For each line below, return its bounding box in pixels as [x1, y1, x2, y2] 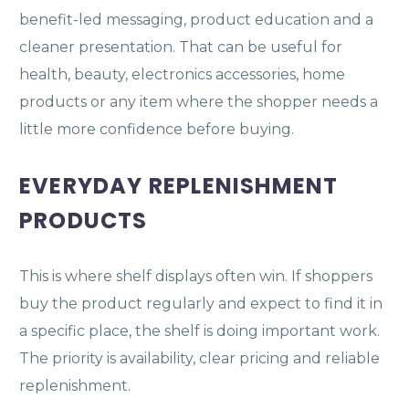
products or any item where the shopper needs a [19, 93, 378, 111]
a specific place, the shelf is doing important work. [19, 321, 380, 340]
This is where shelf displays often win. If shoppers [19, 267, 372, 285]
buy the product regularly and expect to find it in [19, 294, 383, 312]
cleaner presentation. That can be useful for [19, 38, 342, 57]
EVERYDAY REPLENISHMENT [19, 170, 339, 201]
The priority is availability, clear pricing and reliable [19, 349, 380, 367]
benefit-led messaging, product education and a [19, 11, 373, 29]
